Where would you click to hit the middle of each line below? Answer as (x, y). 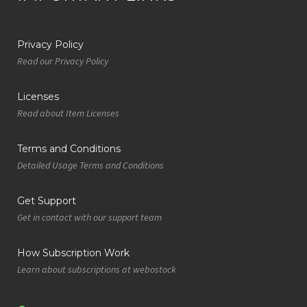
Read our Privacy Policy (63, 61)
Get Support (47, 200)
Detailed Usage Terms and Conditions (90, 165)
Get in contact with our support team (89, 217)
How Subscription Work (73, 253)
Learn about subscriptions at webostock (97, 269)
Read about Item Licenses (68, 113)
